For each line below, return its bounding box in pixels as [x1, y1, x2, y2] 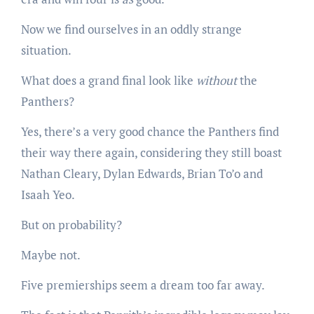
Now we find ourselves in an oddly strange [20, 21, 242, 38]
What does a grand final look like [20, 72, 193, 89]
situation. [20, 42, 71, 59]
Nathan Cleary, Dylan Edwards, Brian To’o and [20, 165, 263, 182]
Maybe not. [20, 247, 81, 264]
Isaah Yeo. [20, 186, 75, 203]
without [193, 72, 240, 89]
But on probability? [20, 217, 122, 233]
